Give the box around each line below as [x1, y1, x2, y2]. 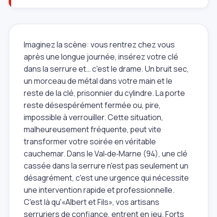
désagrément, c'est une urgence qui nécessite [24, 172, 189, 183]
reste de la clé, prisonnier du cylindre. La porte [24, 87, 185, 98]
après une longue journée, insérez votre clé [24, 51, 178, 62]
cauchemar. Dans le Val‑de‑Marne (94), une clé [24, 148, 187, 159]
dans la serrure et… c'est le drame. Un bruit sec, [24, 63, 189, 74]
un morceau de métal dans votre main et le [24, 75, 172, 86]
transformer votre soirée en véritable [24, 136, 156, 147]
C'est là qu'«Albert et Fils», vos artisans [24, 196, 159, 207]
